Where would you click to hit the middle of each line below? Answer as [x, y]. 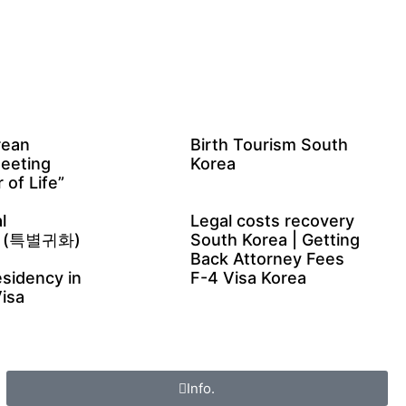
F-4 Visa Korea [248, 278]
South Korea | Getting [275, 240]
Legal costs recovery [272, 221]
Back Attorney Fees [267, 259]
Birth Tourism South [269, 145]
